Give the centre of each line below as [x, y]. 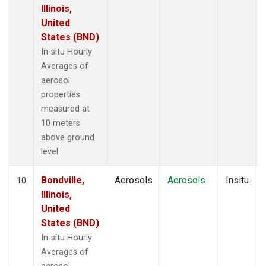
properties [61, 94]
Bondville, [63, 180]
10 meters [61, 123]
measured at [65, 109]
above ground [68, 137]
